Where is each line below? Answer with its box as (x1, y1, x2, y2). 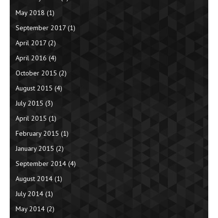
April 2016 (16, 54, 47, 63)
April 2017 (16, 38, 46, 48)
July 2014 (16, 189, 43, 199)
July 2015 (16, 99, 43, 108)
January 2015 (16, 144, 54, 153)
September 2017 (16, 23, 66, 33)
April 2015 (16, 114, 47, 123)
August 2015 (16, 84, 53, 93)
